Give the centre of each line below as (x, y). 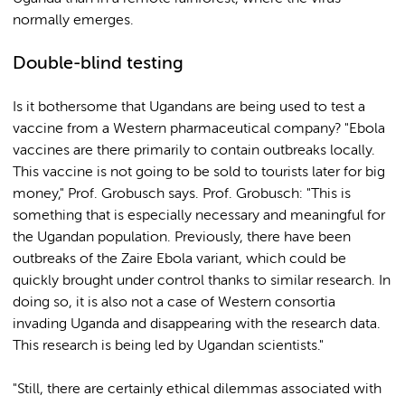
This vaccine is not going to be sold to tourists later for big (199, 173)
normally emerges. (73, 21)
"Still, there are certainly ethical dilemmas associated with (197, 390)
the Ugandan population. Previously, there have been (182, 238)
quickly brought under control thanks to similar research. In (202, 281)
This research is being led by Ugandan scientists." (168, 346)
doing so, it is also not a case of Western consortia (174, 303)
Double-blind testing (98, 64)
